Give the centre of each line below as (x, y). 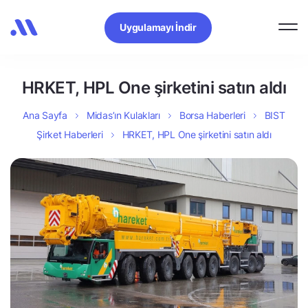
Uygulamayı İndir (158, 27)
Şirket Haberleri (70, 134)
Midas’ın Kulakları (123, 115)
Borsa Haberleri (212, 115)
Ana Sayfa (45, 115)
